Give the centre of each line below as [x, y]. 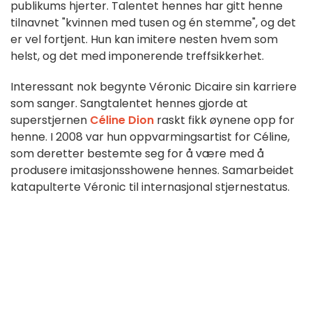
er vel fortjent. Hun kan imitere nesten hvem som [144, 40]
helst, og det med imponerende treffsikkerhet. [137, 56]
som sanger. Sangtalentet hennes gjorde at [129, 104]
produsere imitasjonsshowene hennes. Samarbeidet [152, 171]
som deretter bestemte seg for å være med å [137, 154]
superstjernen [50, 120]
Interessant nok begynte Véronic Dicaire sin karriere [154, 87]
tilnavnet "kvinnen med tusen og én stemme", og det [153, 23]
